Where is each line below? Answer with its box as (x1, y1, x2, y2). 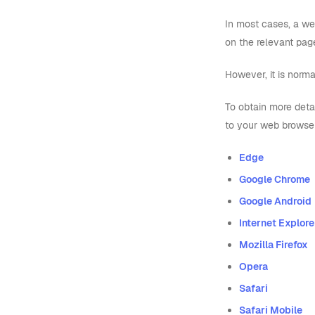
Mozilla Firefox (239, 238, 308, 251)
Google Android (239, 195, 311, 207)
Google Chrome (239, 173, 310, 186)
